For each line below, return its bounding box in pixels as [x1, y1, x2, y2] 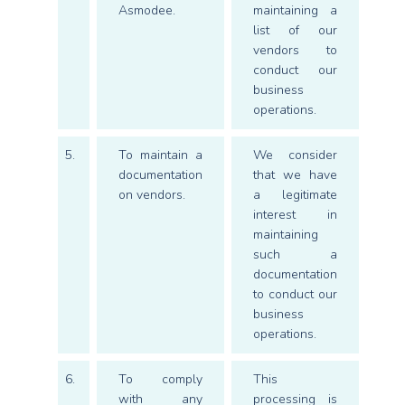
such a [253, 246, 337, 263]
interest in [253, 206, 337, 223]
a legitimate [253, 186, 337, 203]
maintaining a [253, 2, 337, 19]
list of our [253, 22, 337, 39]
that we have [253, 166, 337, 184]
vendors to [253, 42, 337, 59]
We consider [253, 146, 337, 164]
